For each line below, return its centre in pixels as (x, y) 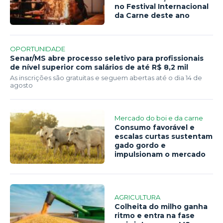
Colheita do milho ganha (161, 206)
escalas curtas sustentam (164, 136)
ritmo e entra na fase (155, 215)
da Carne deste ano (152, 16)
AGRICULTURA (138, 197)
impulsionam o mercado (160, 154)
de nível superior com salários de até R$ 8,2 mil (99, 67)
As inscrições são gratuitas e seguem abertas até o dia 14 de (106, 78)
